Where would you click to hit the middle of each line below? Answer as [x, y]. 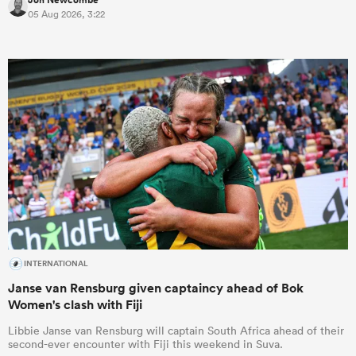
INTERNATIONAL [56, 264]
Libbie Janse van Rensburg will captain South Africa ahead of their [176, 331]
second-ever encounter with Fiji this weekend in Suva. [145, 344]
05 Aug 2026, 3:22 [66, 14]
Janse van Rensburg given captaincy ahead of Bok [156, 288]
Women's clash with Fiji [75, 305]
